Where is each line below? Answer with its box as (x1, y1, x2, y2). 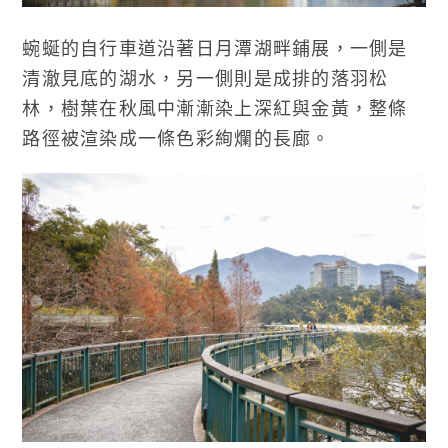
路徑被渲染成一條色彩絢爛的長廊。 (22, 127, 331, 150)
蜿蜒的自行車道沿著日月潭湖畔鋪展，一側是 (22, 37, 408, 60)
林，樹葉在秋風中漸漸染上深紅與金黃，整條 (22, 97, 408, 120)
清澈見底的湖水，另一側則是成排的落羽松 (22, 67, 389, 90)
